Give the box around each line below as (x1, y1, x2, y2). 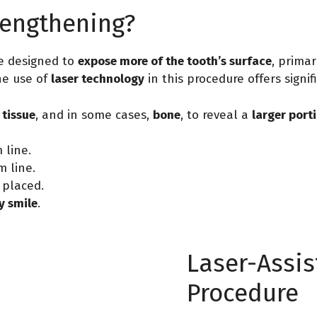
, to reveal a (180, 107, 252, 122)
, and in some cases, (35, 107, 153, 122)
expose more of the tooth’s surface (78, 54, 272, 69)
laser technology (51, 71, 144, 86)
